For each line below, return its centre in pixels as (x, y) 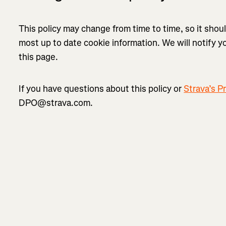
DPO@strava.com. (56, 103)
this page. (39, 57)
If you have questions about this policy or (101, 89)
